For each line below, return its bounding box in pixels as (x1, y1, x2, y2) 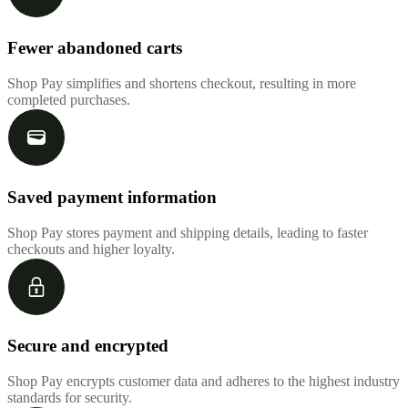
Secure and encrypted (7, 336, 168, 356)
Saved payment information (7, 187, 217, 207)
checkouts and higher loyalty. (7, 240, 175, 257)
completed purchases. (7, 92, 130, 108)
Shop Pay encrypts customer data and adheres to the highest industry (7, 373, 400, 390)
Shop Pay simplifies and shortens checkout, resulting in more (7, 76, 356, 92)
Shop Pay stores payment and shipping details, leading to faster (7, 224, 368, 240)
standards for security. (7, 390, 132, 406)
